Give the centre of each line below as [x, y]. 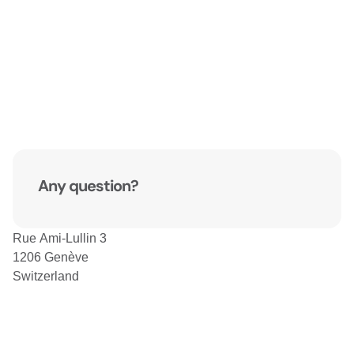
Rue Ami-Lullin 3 [60, 238]
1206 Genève [51, 257]
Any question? [88, 186]
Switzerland [46, 276]
